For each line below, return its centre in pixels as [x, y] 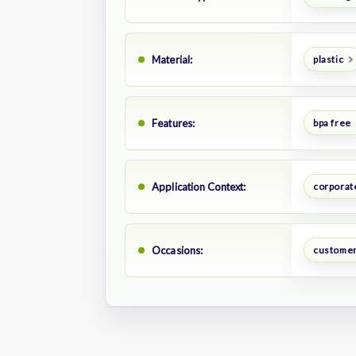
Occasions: [178, 250]
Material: [172, 59]
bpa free [332, 123]
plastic [328, 60]
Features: [174, 123]
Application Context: [199, 186]
